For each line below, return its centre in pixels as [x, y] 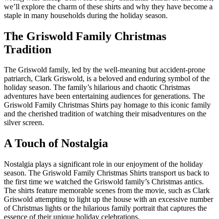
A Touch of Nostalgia [56, 143]
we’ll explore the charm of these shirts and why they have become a [108, 6]
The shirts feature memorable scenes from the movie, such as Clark [107, 191]
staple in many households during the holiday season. [86, 15]
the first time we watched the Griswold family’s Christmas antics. [104, 182]
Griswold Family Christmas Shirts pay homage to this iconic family [107, 105]
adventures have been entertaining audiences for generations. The [104, 96]
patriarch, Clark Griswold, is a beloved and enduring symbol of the [107, 79]
